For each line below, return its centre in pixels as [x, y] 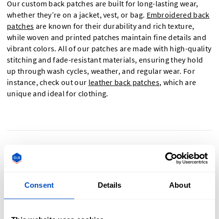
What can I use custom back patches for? [100, 154]
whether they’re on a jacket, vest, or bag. [77, 15]
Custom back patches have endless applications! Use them [107, 201]
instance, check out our [48, 82]
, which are [178, 82]
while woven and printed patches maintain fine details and [107, 37]
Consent [39, 185]
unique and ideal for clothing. [58, 93]
